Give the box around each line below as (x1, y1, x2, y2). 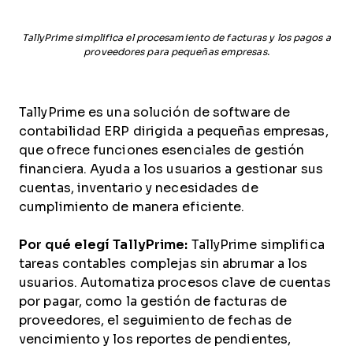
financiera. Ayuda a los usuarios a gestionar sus (19, 162, 323, 176)
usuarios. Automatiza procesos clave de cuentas (19, 276, 331, 289)
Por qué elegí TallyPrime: (19, 238, 188, 251)
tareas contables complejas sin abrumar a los (19, 257, 308, 270)
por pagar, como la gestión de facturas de (19, 295, 288, 308)
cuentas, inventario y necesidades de (19, 181, 258, 195)
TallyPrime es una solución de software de (19, 106, 291, 119)
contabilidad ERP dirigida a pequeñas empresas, (19, 124, 329, 138)
